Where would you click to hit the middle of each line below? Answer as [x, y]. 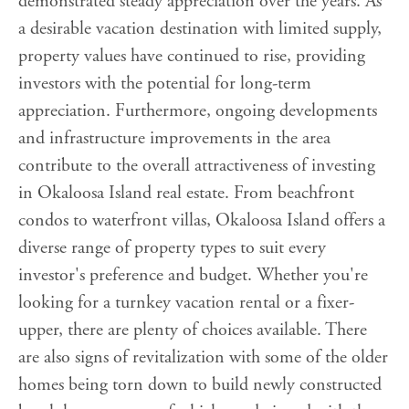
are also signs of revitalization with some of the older [203, 358]
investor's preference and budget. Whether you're [193, 276]
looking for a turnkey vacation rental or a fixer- [186, 303]
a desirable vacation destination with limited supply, [200, 29]
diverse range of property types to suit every [172, 248]
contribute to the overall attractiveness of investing [197, 166]
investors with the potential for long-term [165, 84]
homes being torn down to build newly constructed [200, 385]
